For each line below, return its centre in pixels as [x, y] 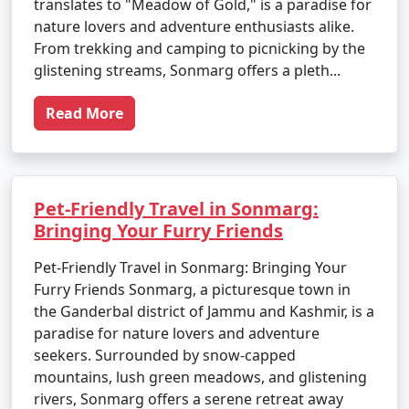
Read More [84, 113]
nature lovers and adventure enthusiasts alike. [194, 26]
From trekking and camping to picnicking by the [199, 48]
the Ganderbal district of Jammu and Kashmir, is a [204, 311]
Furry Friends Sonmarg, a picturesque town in [192, 289]
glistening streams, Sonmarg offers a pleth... [187, 70]
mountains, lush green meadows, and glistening [200, 377]
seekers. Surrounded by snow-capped [165, 355]
